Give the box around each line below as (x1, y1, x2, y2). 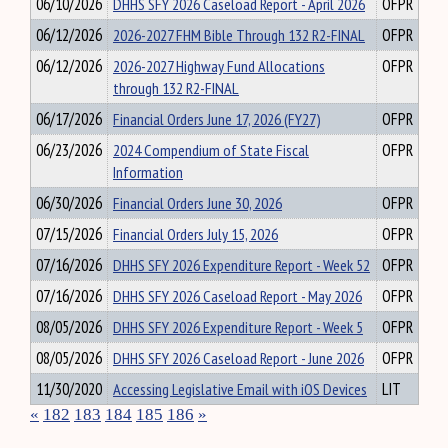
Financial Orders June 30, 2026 (113, 192, 282, 214)
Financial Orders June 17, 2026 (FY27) (113, 108, 321, 130)
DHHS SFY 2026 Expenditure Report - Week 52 (113, 254, 370, 276)
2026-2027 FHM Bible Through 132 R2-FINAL (113, 24, 365, 46)
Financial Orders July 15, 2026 (113, 223, 278, 245)
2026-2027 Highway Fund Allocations (113, 55, 325, 77)
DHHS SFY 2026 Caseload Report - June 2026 (113, 347, 364, 369)
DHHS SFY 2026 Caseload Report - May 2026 (113, 285, 362, 307)
